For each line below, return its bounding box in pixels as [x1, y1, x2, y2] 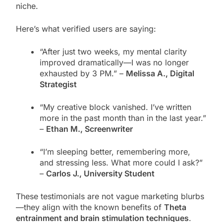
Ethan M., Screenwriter [46, 123, 133, 134]
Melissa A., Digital [126, 68, 194, 78]
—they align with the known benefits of [16, 202, 164, 212]
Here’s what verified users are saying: [16, 23, 156, 34]
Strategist [40, 79, 77, 89]
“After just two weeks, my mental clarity [40, 46, 187, 56]
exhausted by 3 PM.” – [40, 68, 126, 78]
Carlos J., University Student [46, 168, 155, 178]
